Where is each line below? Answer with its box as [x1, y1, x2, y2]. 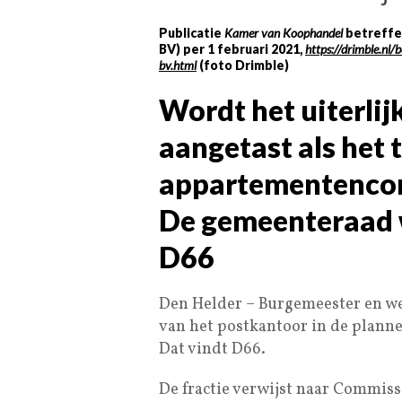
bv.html [159, 57, 197, 73]
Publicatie [159, 24, 224, 40]
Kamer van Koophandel [224, 24, 343, 40]
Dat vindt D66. [159, 337, 266, 361]
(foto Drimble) [197, 57, 289, 73]
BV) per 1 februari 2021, [159, 40, 305, 57]
